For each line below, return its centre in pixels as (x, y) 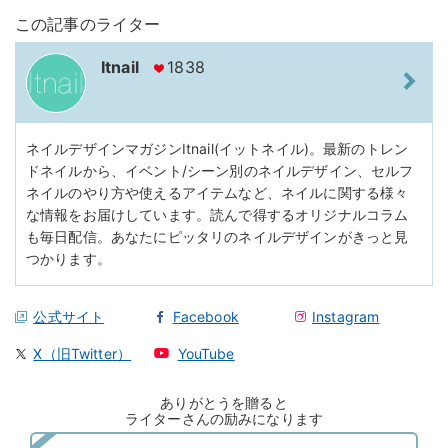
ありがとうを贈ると (224, 402)
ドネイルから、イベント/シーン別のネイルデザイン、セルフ (220, 170)
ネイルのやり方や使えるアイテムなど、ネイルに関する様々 (217, 192)
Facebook (205, 316)
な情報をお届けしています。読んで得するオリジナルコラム (217, 214)
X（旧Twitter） (82, 353)
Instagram (346, 316)
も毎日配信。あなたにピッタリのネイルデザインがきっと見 (217, 236)
